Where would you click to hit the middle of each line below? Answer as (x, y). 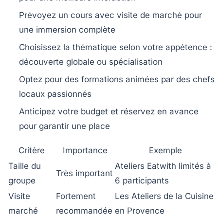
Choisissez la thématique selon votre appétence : (116, 47)
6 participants (142, 180)
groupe (22, 180)
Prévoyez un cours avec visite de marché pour (110, 15)
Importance (85, 150)
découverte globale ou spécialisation (91, 62)
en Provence (140, 210)
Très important (84, 173)
